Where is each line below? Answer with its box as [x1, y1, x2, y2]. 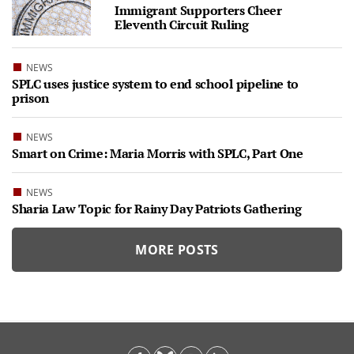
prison [12, 89, 50, 107]
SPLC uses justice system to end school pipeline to [12, 75, 299, 93]
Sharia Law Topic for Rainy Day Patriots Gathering [12, 200, 302, 218]
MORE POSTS [135, 241, 219, 259]
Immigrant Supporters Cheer [115, 2, 282, 20]
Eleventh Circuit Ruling [115, 16, 249, 34]
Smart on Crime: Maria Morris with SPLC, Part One [12, 145, 303, 163]
